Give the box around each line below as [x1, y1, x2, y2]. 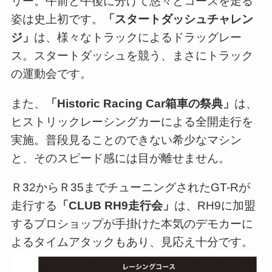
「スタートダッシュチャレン [103, 12, 253, 25]
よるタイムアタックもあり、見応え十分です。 [10, 236, 253, 249]
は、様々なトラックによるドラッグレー [33, 30, 242, 44]
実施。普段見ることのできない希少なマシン [10, 133, 242, 146]
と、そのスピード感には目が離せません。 [10, 151, 230, 165]
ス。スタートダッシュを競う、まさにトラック [10, 49, 253, 62]
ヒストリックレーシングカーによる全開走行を [10, 115, 253, 128]
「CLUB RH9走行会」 [56, 199, 174, 212]
